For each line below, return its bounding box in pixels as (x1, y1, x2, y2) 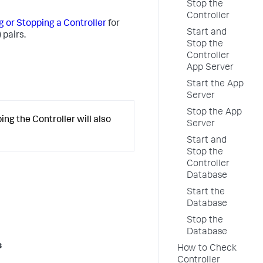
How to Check (177, 244, 237, 254)
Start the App (187, 80, 244, 89)
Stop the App (187, 108, 242, 117)
